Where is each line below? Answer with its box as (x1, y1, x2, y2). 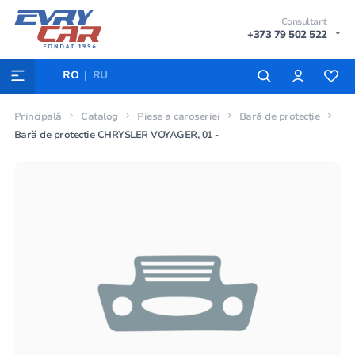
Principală (13, 109, 62, 123)
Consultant (281, 14, 327, 28)
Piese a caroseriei (137, 109, 220, 123)
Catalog (81, 109, 118, 123)
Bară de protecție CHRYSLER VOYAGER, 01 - (13, 128, 219, 141)
